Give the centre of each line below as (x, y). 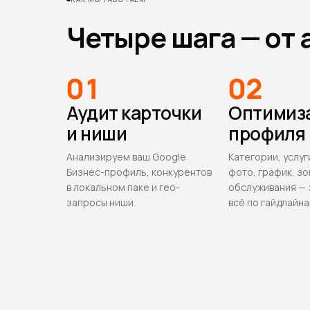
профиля (267, 134)
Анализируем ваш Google (126, 157)
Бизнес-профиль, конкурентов (139, 172)
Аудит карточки (134, 113)
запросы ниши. (101, 203)
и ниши (97, 134)
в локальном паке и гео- (123, 188)
